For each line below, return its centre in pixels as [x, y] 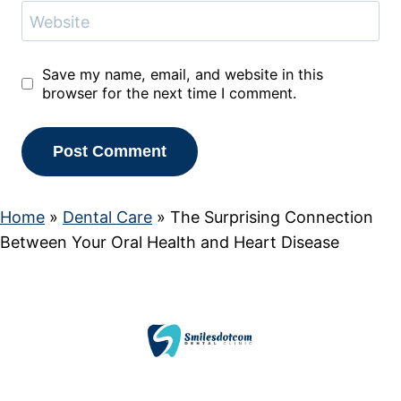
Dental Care [107, 217]
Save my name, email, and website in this [182, 74]
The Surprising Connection [272, 217]
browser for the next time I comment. [169, 93]
